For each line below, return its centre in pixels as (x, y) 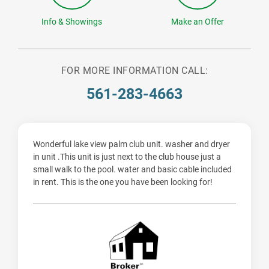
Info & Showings (72, 22)
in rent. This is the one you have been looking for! (123, 182)
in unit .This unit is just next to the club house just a (127, 157)
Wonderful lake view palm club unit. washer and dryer (131, 144)
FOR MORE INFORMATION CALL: (134, 71)
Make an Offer (197, 22)
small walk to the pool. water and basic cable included (132, 170)
